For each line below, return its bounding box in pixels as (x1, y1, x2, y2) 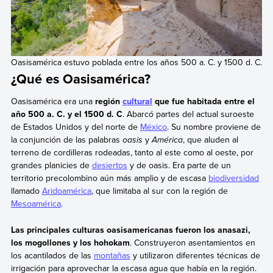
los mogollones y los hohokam (10, 236, 130, 249)
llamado (10, 185, 42, 197)
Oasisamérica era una (10, 95, 95, 108)
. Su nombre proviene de (166, 121, 261, 133)
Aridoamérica (41, 185, 91, 197)
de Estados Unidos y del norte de (10, 121, 140, 133)
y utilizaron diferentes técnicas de (130, 249, 260, 261)
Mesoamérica (10, 197, 61, 210)
